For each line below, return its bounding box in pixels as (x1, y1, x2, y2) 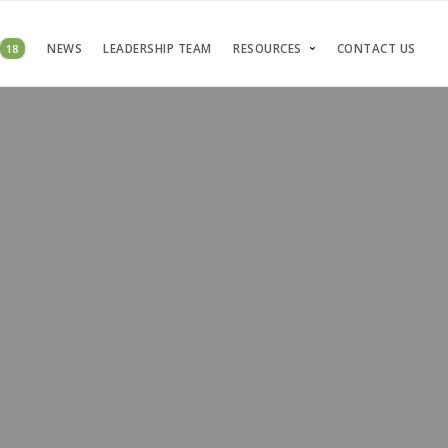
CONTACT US (336, 41, 416, 56)
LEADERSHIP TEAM (103, 41, 212, 56)
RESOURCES (233, 41, 302, 56)
